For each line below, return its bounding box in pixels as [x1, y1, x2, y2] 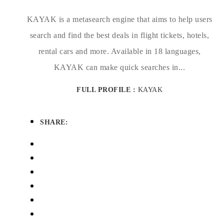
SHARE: [40, 118, 68, 126]
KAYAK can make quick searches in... [53, 63, 185, 71]
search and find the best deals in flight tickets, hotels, [29, 31, 209, 39]
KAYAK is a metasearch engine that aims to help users [26, 15, 212, 23]
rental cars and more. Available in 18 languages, [38, 47, 201, 55]
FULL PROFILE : [76, 86, 138, 93]
